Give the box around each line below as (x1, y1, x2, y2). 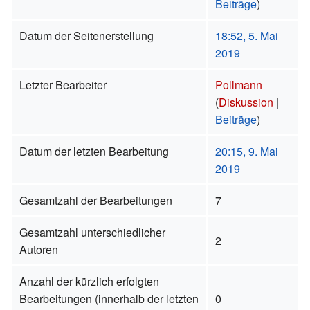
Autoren (19, 241, 58, 257)
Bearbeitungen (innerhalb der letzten (19, 290, 199, 307)
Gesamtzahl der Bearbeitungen (19, 192, 172, 208)
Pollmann (215, 76, 262, 93)
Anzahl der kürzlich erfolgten (19, 273, 159, 289)
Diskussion (218, 93, 273, 110)
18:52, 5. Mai (215, 27, 278, 44)
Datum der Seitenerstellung (19, 27, 154, 44)
